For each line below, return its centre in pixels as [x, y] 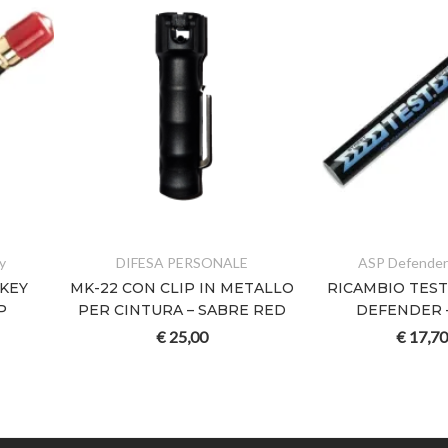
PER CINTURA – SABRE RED [181, 310]
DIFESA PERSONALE [181, 263]
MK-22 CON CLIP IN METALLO [181, 288]
